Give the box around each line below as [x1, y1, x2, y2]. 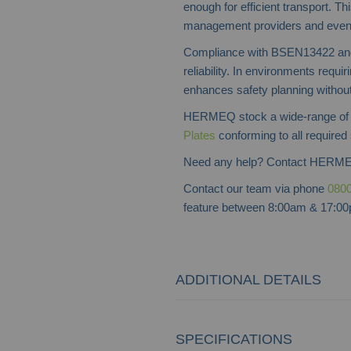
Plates [183, 128, 215, 142]
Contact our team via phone [183, 181, 327, 195]
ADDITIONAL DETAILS [175, 271, 321, 288]
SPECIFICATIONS [175, 331, 292, 347]
